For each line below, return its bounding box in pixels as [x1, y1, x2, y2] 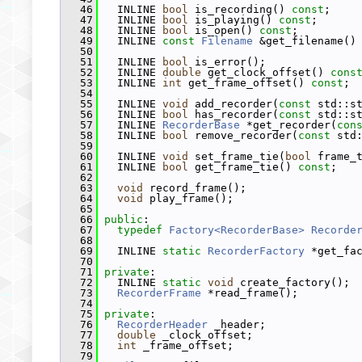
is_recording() [188, 3, 292, 15]
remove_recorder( [188, 129, 298, 141]
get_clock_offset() [201, 66, 330, 78]
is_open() [188, 24, 259, 36]
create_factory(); [234, 276, 350, 288]
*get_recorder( [240, 119, 337, 131]
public [104, 213, 143, 225]
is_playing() [188, 14, 279, 26]
